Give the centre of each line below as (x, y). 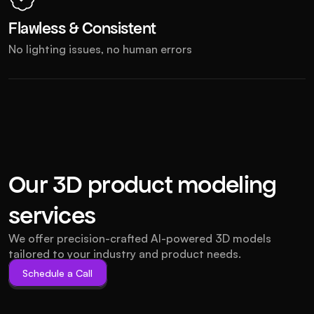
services (52, 215)
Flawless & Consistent (82, 28)
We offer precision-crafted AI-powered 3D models (140, 238)
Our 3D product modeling (143, 184)
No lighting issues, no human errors (100, 49)
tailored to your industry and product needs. (125, 254)
